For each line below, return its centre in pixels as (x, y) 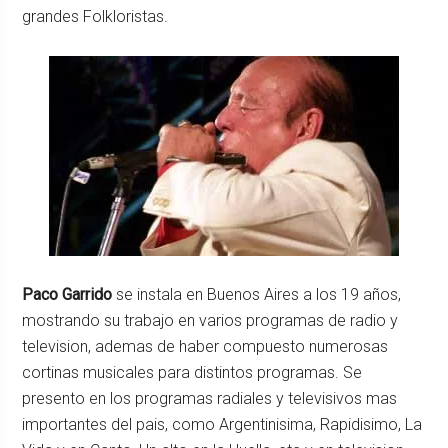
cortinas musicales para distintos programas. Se (192, 372)
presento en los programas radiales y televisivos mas (210, 398)
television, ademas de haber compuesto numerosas (205, 346)
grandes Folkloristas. (95, 16)
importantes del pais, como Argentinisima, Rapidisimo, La (222, 424)
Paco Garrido (67, 294)
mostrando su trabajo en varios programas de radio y (210, 320)
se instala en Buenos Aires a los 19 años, (257, 294)
